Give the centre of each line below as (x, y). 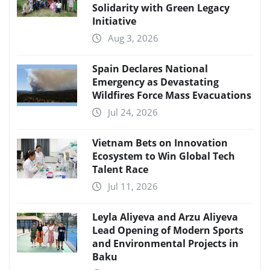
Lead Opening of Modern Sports (168, 230)
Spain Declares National (150, 68)
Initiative (114, 21)
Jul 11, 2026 (133, 186)
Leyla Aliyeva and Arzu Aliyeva (165, 217)
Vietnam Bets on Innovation (160, 143)
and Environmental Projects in (165, 243)
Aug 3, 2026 (133, 38)
